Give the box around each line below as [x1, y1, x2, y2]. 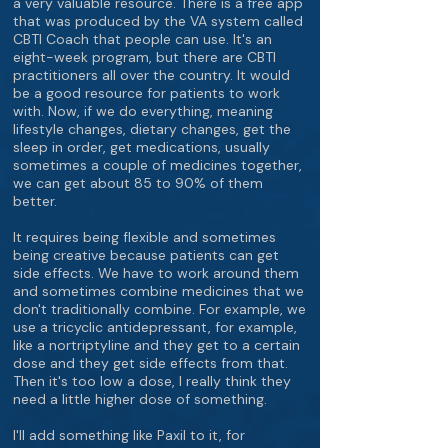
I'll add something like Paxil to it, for [13, 426, 245, 444]
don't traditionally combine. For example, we [13, 300, 306, 318]
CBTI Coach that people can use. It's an [13, 30, 272, 48]
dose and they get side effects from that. [13, 354, 288, 372]
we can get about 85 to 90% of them [13, 174, 263, 192]
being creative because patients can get [13, 246, 279, 264]
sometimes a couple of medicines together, [13, 156, 302, 174]
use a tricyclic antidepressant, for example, [13, 318, 297, 336]
